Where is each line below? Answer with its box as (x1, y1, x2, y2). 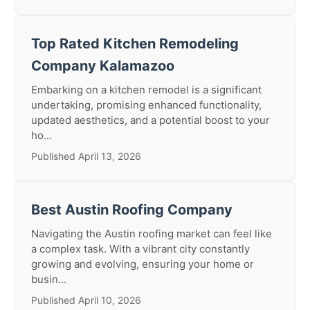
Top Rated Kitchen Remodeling (31, 35, 239, 52)
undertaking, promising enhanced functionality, (31, 98, 262, 111)
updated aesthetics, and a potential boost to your (31, 113, 270, 127)
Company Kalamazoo (31, 57, 174, 74)
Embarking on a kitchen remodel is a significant (31, 83, 262, 96)
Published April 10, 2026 (31, 294, 141, 306)
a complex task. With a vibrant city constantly (31, 242, 250, 255)
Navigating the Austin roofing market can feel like (31, 227, 272, 240)
